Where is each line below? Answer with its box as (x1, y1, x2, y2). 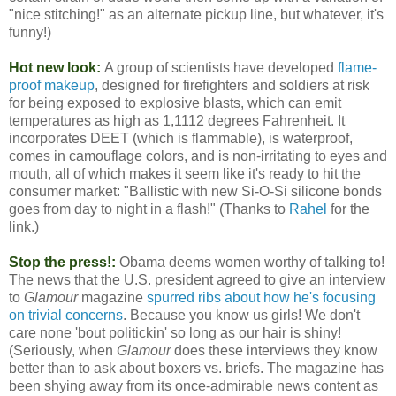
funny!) (9, 24, 55, 40)
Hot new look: (9, 59, 104, 75)
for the (327, 201, 369, 217)
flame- (338, 59, 377, 75)
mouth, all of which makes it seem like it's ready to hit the (9, 165, 361, 181)
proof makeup (9, 77, 95, 93)
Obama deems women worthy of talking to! (119, 254, 385, 270)
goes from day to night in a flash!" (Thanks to (9, 201, 289, 217)
